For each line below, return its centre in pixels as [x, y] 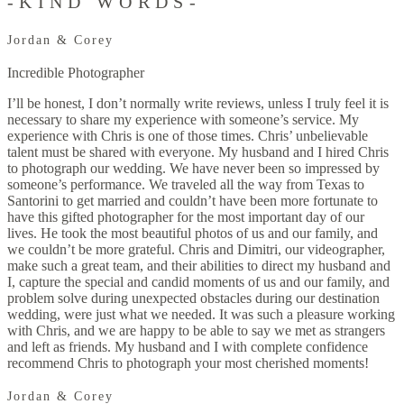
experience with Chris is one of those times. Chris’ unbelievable [188, 136]
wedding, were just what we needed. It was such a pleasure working [201, 315]
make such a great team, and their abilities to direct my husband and [199, 266]
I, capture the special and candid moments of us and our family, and [198, 282]
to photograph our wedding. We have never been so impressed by [193, 169]
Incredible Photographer [76, 73]
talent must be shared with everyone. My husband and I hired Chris [198, 152]
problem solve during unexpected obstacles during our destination [193, 298]
